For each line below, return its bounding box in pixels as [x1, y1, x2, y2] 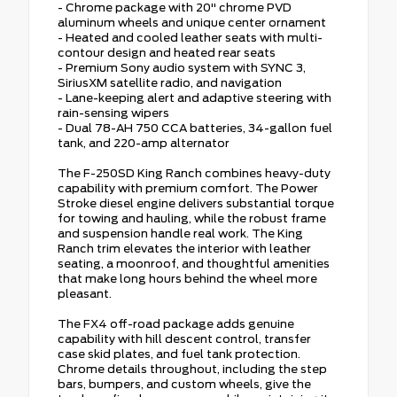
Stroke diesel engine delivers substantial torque [58, 196, 334, 210]
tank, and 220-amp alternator [58, 136, 230, 150]
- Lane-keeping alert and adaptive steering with [58, 90, 331, 105]
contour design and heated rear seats [58, 45, 276, 59]
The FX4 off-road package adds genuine [58, 316, 294, 331]
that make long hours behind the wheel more [58, 271, 317, 285]
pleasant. [58, 286, 112, 300]
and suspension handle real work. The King [58, 226, 303, 240]
